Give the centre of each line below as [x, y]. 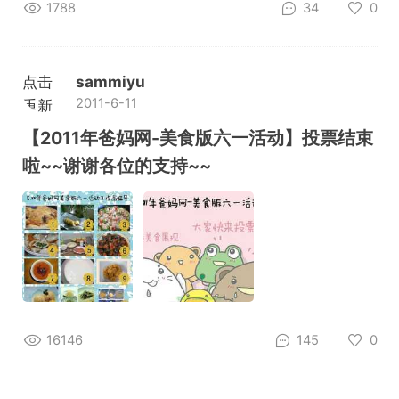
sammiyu [110, 81]
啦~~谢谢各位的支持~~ [116, 166]
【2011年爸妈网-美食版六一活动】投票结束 [197, 138]
